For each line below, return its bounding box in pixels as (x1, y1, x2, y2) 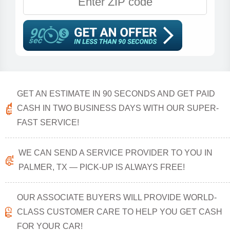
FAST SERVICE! (16, 118, 79, 127)
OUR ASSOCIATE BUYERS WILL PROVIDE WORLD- (16, 193, 217, 202)
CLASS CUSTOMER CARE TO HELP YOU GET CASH (16, 207, 222, 216)
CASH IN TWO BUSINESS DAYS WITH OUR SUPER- (16, 104, 219, 112)
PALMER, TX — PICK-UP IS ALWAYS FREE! (18, 163, 185, 171)
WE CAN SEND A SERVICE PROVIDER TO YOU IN (18, 148, 213, 157)
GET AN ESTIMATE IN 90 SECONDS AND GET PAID (16, 89, 215, 98)
